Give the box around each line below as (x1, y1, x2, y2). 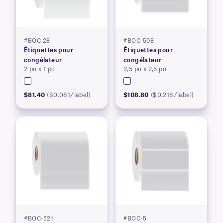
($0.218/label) (150, 92, 194, 99)
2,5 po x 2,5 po (123, 66, 166, 73)
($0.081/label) (47, 92, 91, 99)
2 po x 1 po (24, 66, 55, 73)
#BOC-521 (24, 216, 53, 222)
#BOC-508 (123, 38, 154, 44)
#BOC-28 (24, 38, 50, 44)
